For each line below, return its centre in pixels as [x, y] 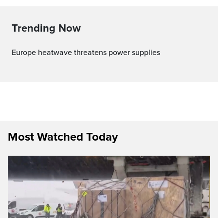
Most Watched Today [63, 137]
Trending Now [46, 28]
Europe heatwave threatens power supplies [88, 52]
